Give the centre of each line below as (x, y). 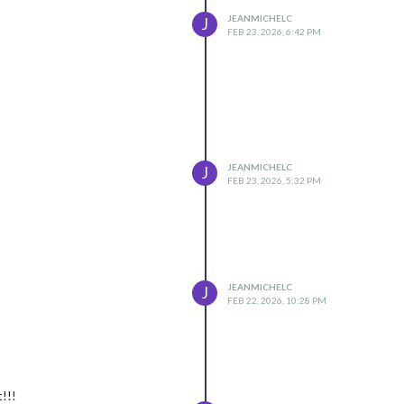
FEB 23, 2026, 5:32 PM (274, 180)
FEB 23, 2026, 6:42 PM (274, 31)
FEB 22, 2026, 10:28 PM (277, 300)
